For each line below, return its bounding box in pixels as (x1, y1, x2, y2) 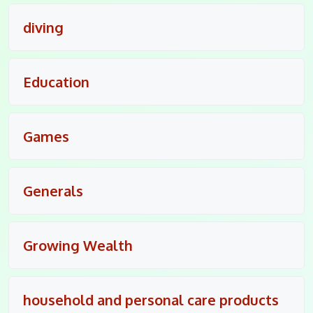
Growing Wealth (23, 235, 133, 254)
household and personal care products (23, 290, 279, 309)
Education (23, 72, 89, 91)
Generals (23, 181, 83, 200)
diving (23, 17, 64, 36)
